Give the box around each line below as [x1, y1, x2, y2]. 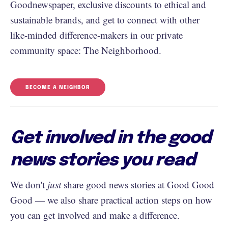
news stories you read [10, 152, 195, 169]
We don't [10, 178, 47, 191]
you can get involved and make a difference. [10, 209, 180, 221]
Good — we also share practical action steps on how [10, 193, 212, 206]
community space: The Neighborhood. [10, 44, 161, 56]
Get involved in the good [10, 129, 211, 147]
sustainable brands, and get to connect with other [10, 13, 199, 26]
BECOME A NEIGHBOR [25, 85, 90, 90]
